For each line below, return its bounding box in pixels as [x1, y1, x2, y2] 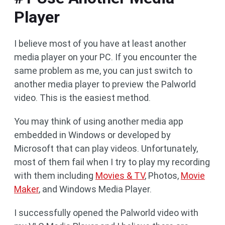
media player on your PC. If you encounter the [14, 51, 197, 62]
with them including [14, 170, 95, 181]
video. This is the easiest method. [14, 92, 151, 103]
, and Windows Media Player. [39, 183, 152, 194]
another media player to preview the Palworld [14, 78, 196, 89]
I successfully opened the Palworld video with [14, 207, 198, 218]
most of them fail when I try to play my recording [14, 156, 210, 167]
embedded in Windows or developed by [14, 129, 171, 140]
